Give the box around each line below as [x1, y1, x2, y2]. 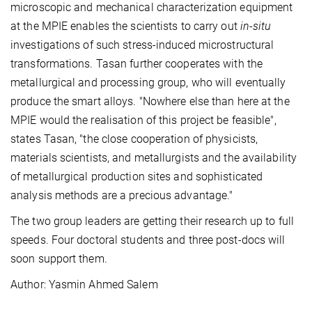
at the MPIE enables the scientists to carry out [10, 19, 240, 33]
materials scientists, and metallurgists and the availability [10, 150, 297, 164]
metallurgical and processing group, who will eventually [10, 75, 286, 89]
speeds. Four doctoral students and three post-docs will [10, 233, 286, 247]
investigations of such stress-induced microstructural [10, 38, 274, 52]
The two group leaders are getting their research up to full [10, 214, 294, 228]
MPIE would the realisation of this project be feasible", [10, 113, 276, 127]
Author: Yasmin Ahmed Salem [10, 277, 158, 291]
